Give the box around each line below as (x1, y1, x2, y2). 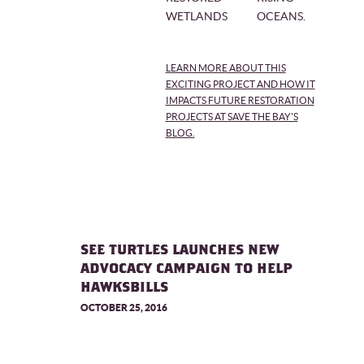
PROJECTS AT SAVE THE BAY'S (165, 111, 298, 122)
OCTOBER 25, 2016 (80, 302, 167, 313)
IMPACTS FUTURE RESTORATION (165, 95, 314, 106)
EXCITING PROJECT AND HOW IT (165, 79, 315, 89)
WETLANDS (165, 10, 227, 23)
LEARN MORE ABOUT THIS (165, 63, 286, 73)
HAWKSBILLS (80, 283, 168, 292)
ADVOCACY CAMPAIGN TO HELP (80, 264, 292, 273)
